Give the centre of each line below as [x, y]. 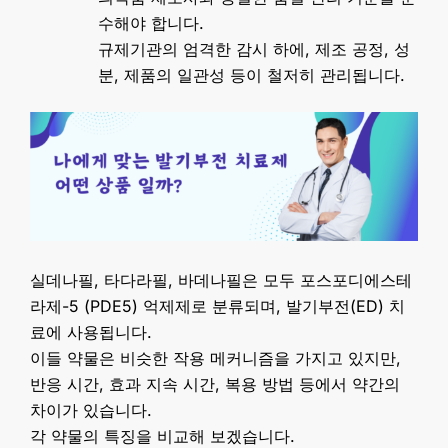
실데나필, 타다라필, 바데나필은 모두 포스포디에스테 [221, 279]
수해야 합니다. [151, 23]
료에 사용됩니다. [91, 331]
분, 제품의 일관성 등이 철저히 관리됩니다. [251, 75]
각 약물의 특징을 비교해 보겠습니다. [162, 435]
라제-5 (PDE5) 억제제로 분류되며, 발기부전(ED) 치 [217, 305]
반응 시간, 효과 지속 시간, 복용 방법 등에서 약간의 [215, 383]
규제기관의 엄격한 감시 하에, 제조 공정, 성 [254, 49]
